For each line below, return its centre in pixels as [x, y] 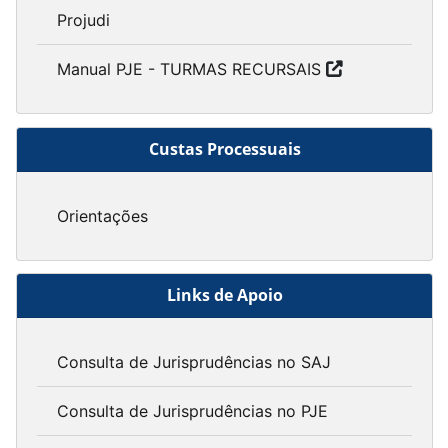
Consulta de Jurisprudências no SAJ [194, 362]
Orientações [102, 215]
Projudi [83, 20]
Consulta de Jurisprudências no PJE [192, 411]
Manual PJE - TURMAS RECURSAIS [189, 69]
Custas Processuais [224, 148]
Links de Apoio [224, 295]
